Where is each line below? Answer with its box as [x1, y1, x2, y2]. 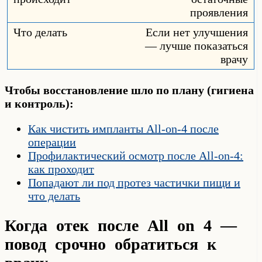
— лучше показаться [145, 39, 248, 53]
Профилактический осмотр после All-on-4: [28, 149, 243, 163]
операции [28, 136, 76, 149]
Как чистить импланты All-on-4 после [28, 122, 219, 136]
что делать [28, 189, 80, 203]
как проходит [28, 163, 94, 176]
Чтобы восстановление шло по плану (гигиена [5, 84, 254, 97]
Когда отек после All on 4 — [5, 216, 237, 235]
